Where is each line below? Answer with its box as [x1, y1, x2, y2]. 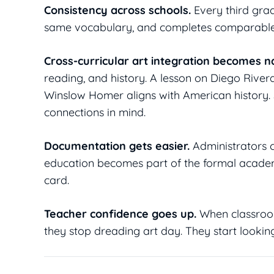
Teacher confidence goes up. [44, 207, 196, 221]
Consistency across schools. [44, 3, 191, 18]
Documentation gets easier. [44, 139, 190, 154]
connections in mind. [44, 105, 146, 120]
